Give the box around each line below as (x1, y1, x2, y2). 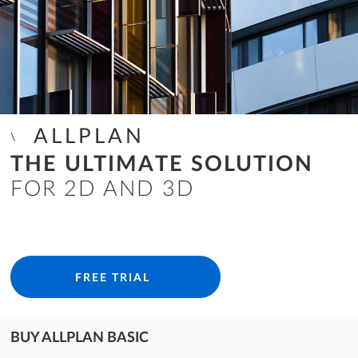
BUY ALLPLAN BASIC (10, 330, 149, 345)
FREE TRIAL (75, 272, 151, 284)
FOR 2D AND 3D (10, 178, 196, 200)
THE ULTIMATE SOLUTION (10, 153, 314, 175)
